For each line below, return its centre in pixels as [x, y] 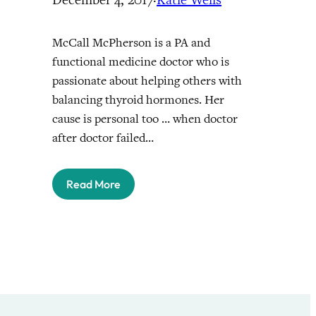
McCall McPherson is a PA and [131, 42]
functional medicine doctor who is [141, 61]
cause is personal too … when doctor [145, 119]
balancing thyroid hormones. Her [138, 99]
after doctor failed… [103, 138]
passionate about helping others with [147, 80]
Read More [93, 184]
